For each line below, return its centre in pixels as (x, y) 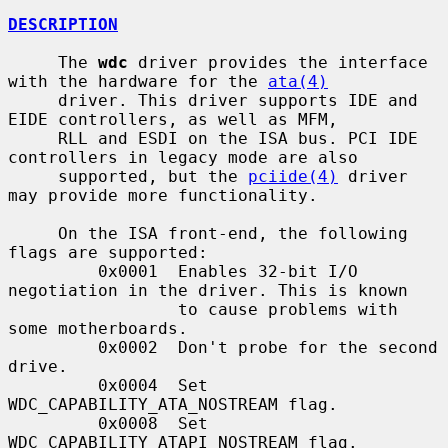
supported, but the (153, 176)
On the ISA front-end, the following (33, 233)
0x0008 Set (53, 423)
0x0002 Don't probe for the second (53, 347)
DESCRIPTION (63, 24)
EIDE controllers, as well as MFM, (173, 119)
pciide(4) (293, 176)
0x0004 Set (53, 385)
